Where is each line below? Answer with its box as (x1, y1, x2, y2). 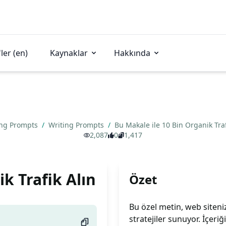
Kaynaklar (50, 47, 88, 59)
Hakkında (114, 47, 150, 59)
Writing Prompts (48, 120, 106, 130)
